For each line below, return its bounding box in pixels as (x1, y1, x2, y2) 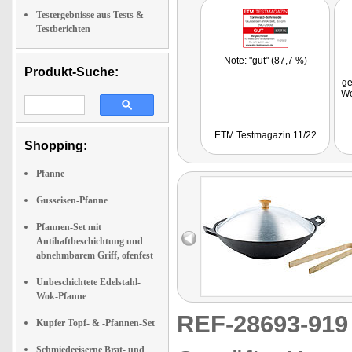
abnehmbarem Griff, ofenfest (36, 249, 153, 261)
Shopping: (24, 138, 87, 152)
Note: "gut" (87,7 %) (223, 54, 307, 66)
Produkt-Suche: (24, 64, 119, 79)
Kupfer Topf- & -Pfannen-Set (36, 317, 155, 328)
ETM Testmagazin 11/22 (214, 129, 317, 141)
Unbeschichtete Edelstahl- (36, 276, 141, 288)
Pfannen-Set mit (36, 221, 101, 233)
